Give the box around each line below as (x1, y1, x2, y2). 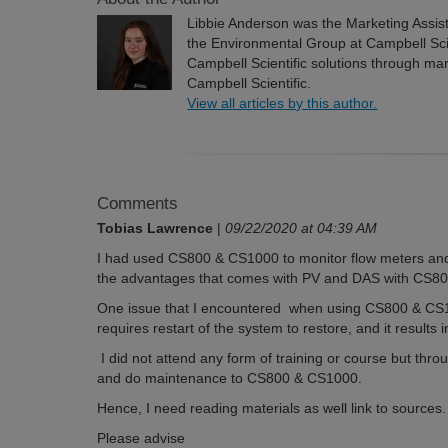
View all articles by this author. (187, 95, 378, 111)
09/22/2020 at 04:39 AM (225, 220, 378, 236)
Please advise (97, 430, 186, 446)
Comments (97, 194, 179, 213)
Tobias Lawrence (97, 220, 214, 236)
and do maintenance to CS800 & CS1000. (97, 370, 363, 386)
